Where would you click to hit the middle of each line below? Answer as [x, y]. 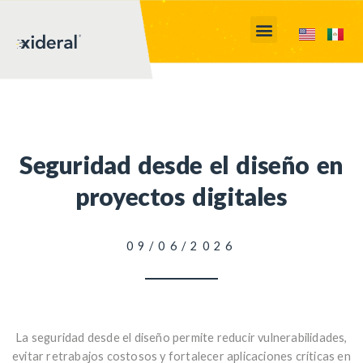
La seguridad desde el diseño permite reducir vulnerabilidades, [181, 337]
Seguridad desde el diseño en [181, 164]
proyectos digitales [181, 196]
